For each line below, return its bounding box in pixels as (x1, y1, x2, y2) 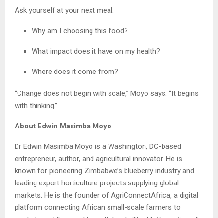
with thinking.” (15, 101, 57, 110)
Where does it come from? (32, 67, 118, 76)
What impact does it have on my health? (32, 46, 160, 55)
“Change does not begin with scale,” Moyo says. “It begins (15, 89, 199, 98)
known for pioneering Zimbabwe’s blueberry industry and (15, 166, 194, 175)
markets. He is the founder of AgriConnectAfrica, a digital (15, 190, 198, 200)
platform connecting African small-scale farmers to (15, 202, 181, 212)
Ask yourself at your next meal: (15, 5, 114, 15)
